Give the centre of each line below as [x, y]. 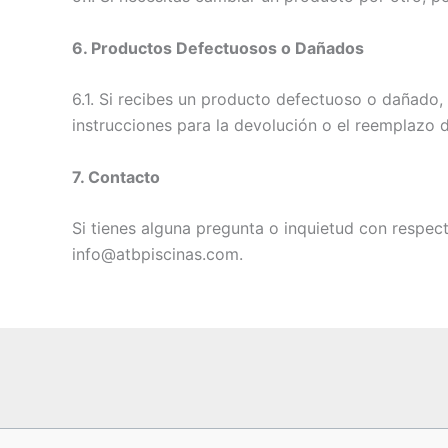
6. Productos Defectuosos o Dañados [218, 47]
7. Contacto [116, 176]
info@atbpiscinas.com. [157, 254]
